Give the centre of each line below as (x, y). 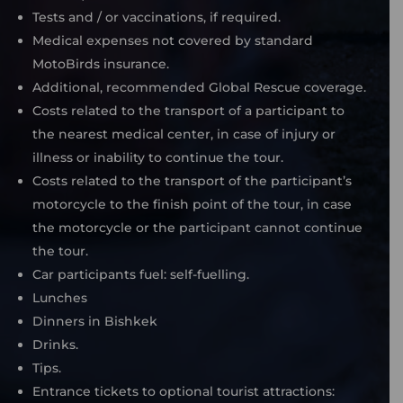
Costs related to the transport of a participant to (188, 110)
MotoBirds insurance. (100, 63)
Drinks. (55, 344)
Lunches (59, 297)
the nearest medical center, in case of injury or (184, 134)
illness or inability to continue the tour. (157, 157)
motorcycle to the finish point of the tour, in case (192, 204)
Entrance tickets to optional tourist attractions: (183, 391)
